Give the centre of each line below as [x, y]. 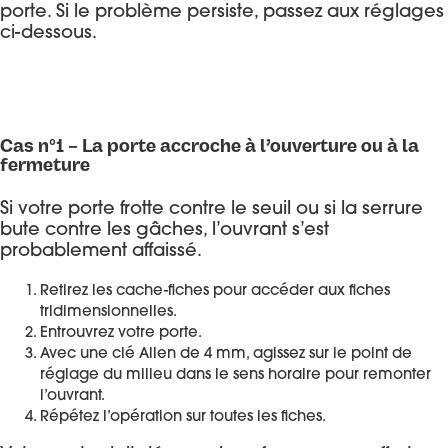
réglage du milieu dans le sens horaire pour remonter [235, 376]
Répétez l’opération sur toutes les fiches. [183, 418]
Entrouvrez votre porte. [121, 334]
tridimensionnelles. [108, 313]
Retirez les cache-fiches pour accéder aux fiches [215, 292]
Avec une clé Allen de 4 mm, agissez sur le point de [226, 355]
